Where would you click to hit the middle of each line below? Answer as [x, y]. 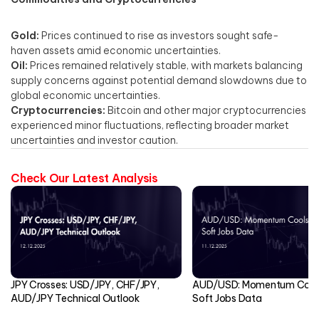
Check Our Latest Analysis [84, 178]
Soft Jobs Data [227, 299]
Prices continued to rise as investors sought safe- [159, 36]
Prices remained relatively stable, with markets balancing [165, 66]
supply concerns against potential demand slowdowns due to [159, 81]
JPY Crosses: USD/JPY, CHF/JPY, [85, 285]
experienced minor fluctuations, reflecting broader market [150, 126]
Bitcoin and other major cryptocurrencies [206, 111]
